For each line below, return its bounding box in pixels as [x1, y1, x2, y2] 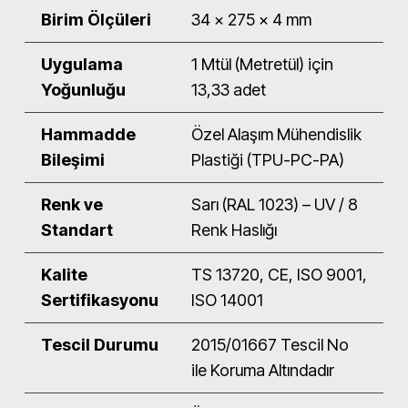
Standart [41, 219, 113, 240]
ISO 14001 [191, 290, 263, 310]
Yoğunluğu [41, 79, 126, 99]
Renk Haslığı [191, 219, 277, 240]
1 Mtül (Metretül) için [191, 54, 333, 74]
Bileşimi [41, 149, 105, 169]
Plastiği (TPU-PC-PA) [191, 149, 344, 169]
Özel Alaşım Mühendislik [191, 124, 362, 144]
